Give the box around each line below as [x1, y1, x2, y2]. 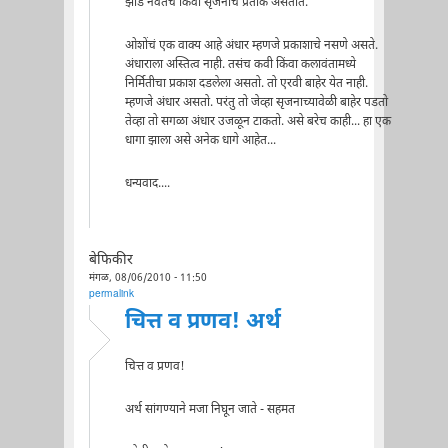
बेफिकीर [88, 251, 133, 270]
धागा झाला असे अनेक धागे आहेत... [124, 133, 276, 150]
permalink [88, 287, 134, 301]
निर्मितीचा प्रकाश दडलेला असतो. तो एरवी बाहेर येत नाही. [124, 76, 368, 93]
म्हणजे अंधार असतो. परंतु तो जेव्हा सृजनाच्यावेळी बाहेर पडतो [124, 95, 388, 112]
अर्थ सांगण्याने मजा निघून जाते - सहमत [124, 401, 295, 418]
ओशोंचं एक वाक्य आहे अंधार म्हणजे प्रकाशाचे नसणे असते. [124, 38, 378, 55]
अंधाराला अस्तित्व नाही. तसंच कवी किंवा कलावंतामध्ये [124, 57, 356, 74]
